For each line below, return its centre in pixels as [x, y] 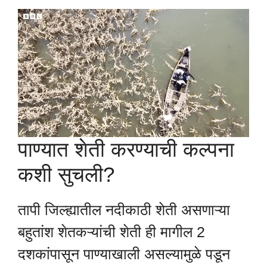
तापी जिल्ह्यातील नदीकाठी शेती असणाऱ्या [124, 209]
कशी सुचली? [66, 174]
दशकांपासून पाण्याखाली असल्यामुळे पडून [124, 254]
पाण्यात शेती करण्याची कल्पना [126, 149]
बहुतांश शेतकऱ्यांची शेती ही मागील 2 [111, 232]
